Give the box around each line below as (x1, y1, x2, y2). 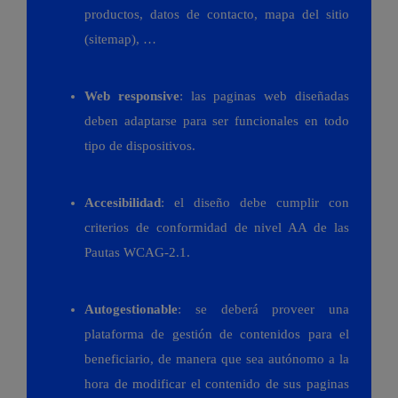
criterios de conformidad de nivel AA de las (84, 220, 349, 235)
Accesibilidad (84, 195, 161, 211)
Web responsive (84, 89, 179, 104)
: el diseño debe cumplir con (161, 195, 349, 211)
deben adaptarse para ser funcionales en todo (84, 114, 349, 129)
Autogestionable (84, 302, 178, 317)
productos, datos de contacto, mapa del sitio (84, 7, 349, 22)
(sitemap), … (84, 32, 156, 47)
